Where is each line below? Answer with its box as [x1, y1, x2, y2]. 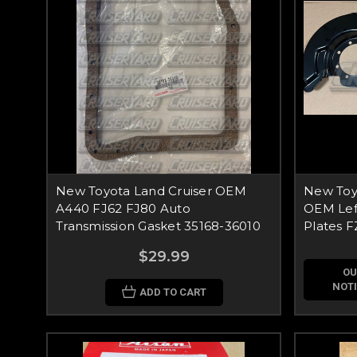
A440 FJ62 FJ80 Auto [56, 201, 190, 216]
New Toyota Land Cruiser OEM [56, 183, 246, 198]
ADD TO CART [139, 286, 206, 298]
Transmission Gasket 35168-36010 [56, 218, 261, 233]
